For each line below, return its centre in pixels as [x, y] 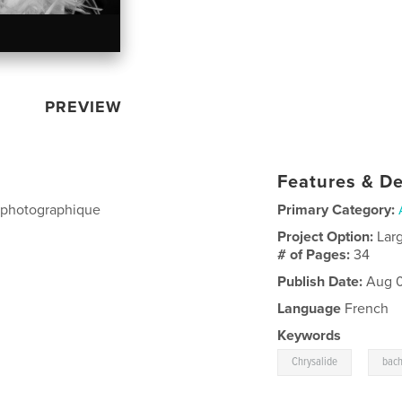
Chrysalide [315, 362]
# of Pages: [316, 254]
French [365, 308]
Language [310, 308]
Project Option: [328, 236]
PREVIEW [84, 106]
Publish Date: [320, 281]
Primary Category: [336, 210]
